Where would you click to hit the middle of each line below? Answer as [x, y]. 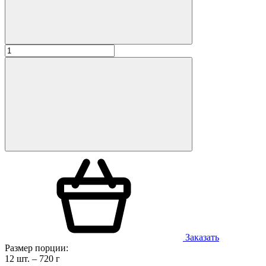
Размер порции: [37, 248]
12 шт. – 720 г [32, 258]
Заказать [201, 237]
